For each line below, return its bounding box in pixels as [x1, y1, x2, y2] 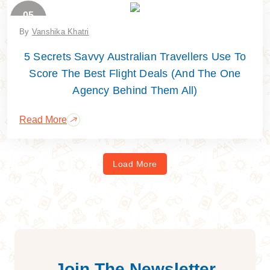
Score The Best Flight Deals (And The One [29, 67, 241, 80]
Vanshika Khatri [31, 27, 89, 36]
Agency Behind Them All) [72, 84, 198, 96]
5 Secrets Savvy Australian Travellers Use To [24, 50, 246, 63]
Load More [113, 159, 157, 169]
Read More [19, 114, 67, 125]
